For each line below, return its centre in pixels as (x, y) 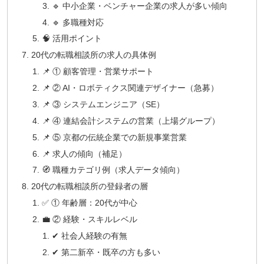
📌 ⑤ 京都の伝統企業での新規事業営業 (114, 137)
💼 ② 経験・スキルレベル (89, 220)
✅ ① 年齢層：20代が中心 (89, 203)
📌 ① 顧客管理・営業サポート (98, 72)
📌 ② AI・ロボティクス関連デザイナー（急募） (130, 88)
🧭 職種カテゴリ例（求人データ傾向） (113, 170)
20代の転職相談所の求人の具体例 (94, 55)
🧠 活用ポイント (72, 39)
